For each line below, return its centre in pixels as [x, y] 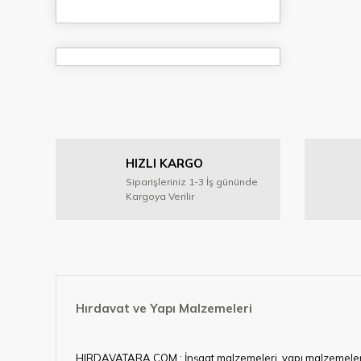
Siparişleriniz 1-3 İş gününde [192, 182]
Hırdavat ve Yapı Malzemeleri [164, 308]
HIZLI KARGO [164, 163]
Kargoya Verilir [160, 196]
